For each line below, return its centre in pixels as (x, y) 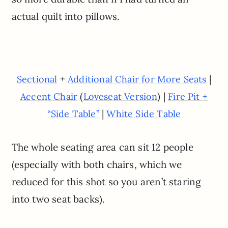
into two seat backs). (58, 199)
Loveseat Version (120, 96)
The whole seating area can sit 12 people (102, 147)
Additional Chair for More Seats (137, 79)
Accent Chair (49, 96)
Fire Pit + (188, 96)
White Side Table (144, 113)
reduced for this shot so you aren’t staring (106, 181)
